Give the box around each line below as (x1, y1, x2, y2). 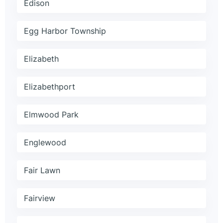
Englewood (24, 137, 66, 148)
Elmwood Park (24, 110, 79, 120)
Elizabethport (24, 82, 75, 92)
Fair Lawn (24, 165, 60, 176)
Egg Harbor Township (24, 26, 106, 36)
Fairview (24, 193, 55, 204)
